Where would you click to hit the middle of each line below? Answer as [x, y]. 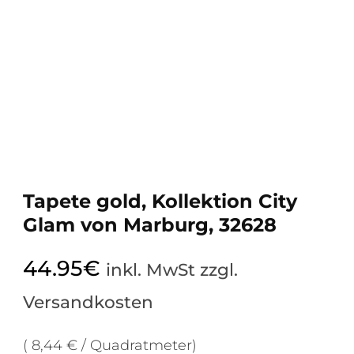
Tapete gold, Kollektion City [160, 201]
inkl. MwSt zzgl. [172, 270]
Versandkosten [88, 302]
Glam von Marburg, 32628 [150, 225]
